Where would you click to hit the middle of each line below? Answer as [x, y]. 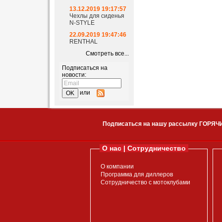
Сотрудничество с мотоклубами [145, 182]
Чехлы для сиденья [97, 16]
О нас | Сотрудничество [144, 148]
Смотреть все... [107, 54]
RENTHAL [83, 42]
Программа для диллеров [137, 174]
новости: [74, 75]
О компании [117, 166]
